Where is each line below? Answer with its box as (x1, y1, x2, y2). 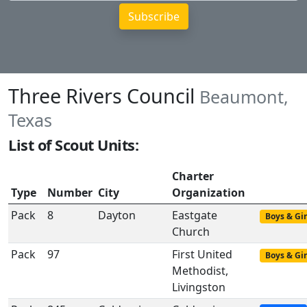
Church (172, 224, 210, 239)
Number (47, 185, 93, 200)
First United (172, 247, 232, 262)
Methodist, (172, 263, 228, 278)
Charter (172, 169, 214, 184)
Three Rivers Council (8, 82, 199, 109)
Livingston (172, 280, 225, 295)
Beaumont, (199, 85, 288, 108)
